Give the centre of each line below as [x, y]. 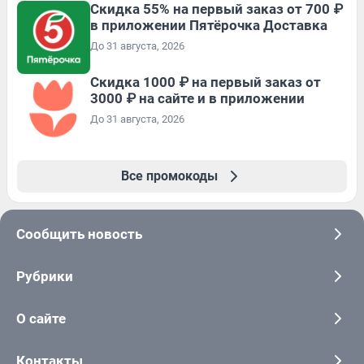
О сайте [41, 318]
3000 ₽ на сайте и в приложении [197, 98]
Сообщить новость [79, 234]
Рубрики [45, 276]
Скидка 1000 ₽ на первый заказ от [206, 82]
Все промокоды [169, 175]
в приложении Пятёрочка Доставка [209, 25]
